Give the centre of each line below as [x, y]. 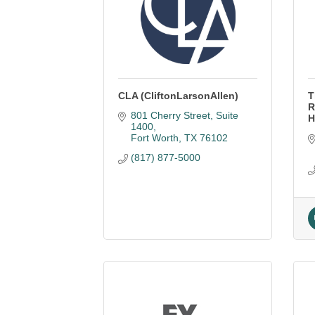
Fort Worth [154, 138]
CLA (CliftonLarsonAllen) [178, 96]
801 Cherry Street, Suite [184, 115]
